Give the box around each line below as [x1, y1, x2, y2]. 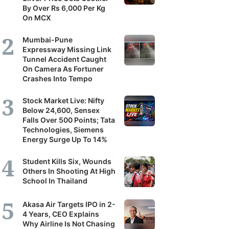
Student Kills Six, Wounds [22, 157, 111, 166]
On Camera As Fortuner [22, 64, 104, 73]
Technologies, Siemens [22, 125, 104, 134]
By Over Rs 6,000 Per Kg [22, 4, 105, 12]
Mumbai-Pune [22, 35, 73, 44]
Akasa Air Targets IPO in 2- [22, 200, 116, 209]
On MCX [22, 13, 51, 22]
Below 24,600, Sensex [22, 106, 100, 114]
